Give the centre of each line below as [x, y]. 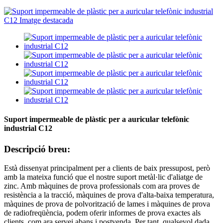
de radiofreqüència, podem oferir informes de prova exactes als [102, 213]
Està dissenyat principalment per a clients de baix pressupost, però [107, 168]
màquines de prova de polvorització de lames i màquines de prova [107, 204]
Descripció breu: [37, 149]
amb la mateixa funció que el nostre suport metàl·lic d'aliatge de [103, 177]
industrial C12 [28, 128]
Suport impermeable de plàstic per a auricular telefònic [97, 119]
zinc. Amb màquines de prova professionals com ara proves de [102, 186]
